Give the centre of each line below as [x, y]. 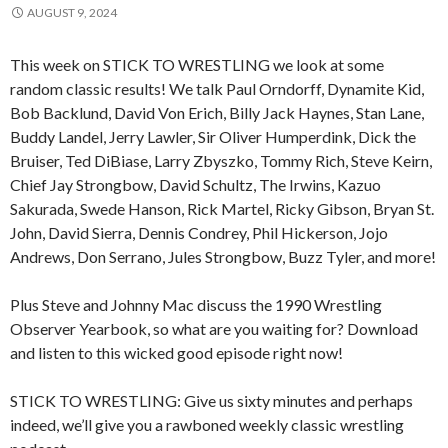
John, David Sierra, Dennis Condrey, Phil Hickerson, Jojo [199, 232]
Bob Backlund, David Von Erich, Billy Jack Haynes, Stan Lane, [217, 112]
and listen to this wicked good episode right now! [176, 352]
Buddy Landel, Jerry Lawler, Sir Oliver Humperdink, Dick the [213, 136]
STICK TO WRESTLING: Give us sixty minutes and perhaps [211, 400]
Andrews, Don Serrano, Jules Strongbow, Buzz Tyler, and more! [223, 256]
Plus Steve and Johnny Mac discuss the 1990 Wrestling [196, 304]
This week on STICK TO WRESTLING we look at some [197, 64]
